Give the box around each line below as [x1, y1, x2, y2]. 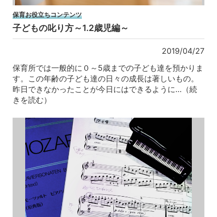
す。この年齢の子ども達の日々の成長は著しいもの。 [13, 74, 199, 84]
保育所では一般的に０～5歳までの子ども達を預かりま [13, 63, 204, 73]
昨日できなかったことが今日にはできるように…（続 [13, 84, 198, 94]
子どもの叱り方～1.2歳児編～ [13, 23, 129, 33]
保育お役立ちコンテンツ [13, 10, 82, 18]
